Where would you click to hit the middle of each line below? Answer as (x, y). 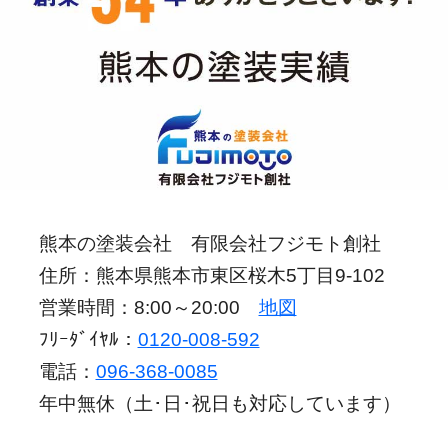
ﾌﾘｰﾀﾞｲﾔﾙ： (88, 340)
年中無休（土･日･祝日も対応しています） (219, 404)
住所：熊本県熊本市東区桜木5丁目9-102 (211, 276)
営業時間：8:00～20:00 (148, 308)
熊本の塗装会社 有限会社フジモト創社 (209, 244)
